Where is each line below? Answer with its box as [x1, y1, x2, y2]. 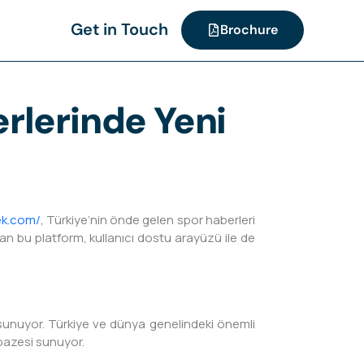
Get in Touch [70, 19, 168, 41]
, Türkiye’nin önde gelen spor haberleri [41, 210, 255, 228]
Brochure [219, 21, 278, 39]
